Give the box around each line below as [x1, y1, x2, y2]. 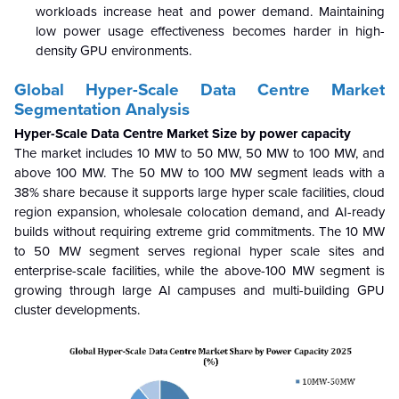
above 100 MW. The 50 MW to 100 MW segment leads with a [14, 164, 385, 181]
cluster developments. [14, 301, 140, 318]
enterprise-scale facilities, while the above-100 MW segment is [14, 262, 385, 279]
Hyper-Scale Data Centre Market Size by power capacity [14, 125, 351, 142]
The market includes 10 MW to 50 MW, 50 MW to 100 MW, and [14, 144, 385, 161]
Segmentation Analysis [14, 99, 190, 119]
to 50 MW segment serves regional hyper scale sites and [14, 242, 385, 259]
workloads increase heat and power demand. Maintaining [36, 3, 385, 20]
